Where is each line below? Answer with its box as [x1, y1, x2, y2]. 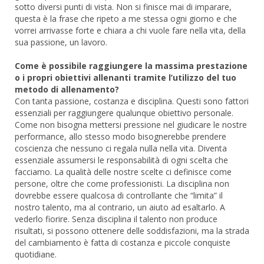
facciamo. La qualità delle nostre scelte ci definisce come [15, 166, 232, 177]
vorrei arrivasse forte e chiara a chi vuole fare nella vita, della [15, 24, 246, 36]
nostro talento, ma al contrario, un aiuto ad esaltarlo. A [15, 201, 225, 213]
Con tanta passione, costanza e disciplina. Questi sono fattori [15, 95, 249, 107]
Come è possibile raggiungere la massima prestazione [15, 60, 247, 71]
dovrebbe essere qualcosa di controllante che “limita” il [15, 189, 223, 201]
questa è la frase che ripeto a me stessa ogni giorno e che [15, 12, 237, 24]
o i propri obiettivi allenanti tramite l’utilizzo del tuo [15, 71, 236, 83]
